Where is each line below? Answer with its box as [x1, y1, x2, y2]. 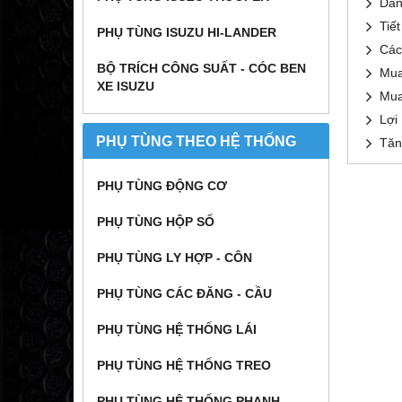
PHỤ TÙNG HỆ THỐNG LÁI [97, 322, 257, 336]
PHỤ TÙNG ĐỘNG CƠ [97, 179, 227, 193]
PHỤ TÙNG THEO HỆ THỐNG [96, 133, 296, 149]
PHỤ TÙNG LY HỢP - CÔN [97, 250, 252, 265]
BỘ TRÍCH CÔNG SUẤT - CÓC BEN [97, 61, 306, 75]
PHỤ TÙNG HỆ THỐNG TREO [97, 358, 271, 372]
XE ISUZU [97, 79, 154, 93]
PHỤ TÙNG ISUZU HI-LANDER [97, 25, 276, 39]
